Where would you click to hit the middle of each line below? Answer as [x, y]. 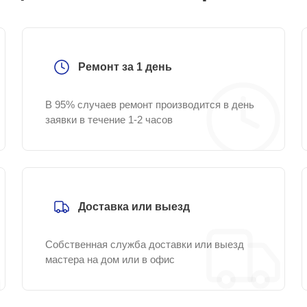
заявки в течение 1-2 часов [109, 120]
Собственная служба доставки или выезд [145, 244]
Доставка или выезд [134, 207]
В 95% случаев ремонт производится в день [150, 105]
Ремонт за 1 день [125, 67]
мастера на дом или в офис [110, 259]
